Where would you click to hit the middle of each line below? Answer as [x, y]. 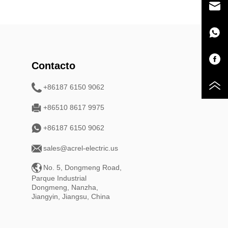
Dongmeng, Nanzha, [65, 187]
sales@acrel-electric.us [81, 148]
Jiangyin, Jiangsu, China [71, 196]
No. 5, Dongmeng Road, [83, 168]
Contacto [54, 66]
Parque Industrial [59, 178]
